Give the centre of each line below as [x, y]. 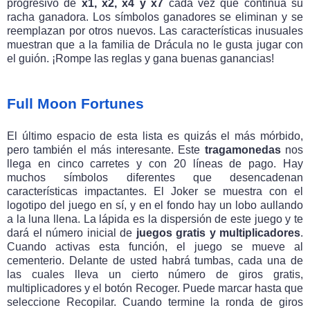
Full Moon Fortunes [75, 104]
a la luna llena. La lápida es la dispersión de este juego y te [155, 219]
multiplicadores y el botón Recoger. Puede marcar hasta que [155, 288]
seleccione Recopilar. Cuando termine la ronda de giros [155, 302]
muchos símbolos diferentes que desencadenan [155, 177]
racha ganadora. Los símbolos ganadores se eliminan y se [155, 17]
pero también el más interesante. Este [106, 150]
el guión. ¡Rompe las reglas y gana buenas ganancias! [140, 58]
